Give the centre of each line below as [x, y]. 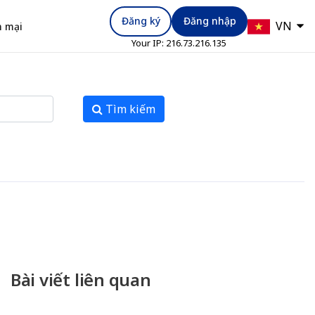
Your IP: [148, 43]
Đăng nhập [210, 21]
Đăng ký [141, 21]
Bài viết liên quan [81, 279]
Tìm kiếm [130, 109]
